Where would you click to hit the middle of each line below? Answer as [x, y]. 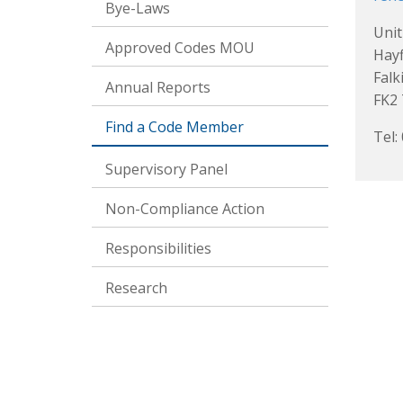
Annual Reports [158, 87]
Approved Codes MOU [180, 48]
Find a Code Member [175, 127]
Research [136, 288]
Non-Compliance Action [185, 209]
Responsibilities [158, 248]
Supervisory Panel [166, 169]
